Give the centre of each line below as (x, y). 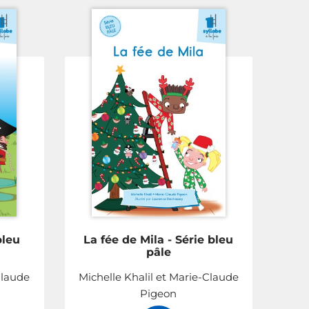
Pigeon (159, 293)
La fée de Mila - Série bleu (159, 239)
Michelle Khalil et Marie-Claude (158, 277)
